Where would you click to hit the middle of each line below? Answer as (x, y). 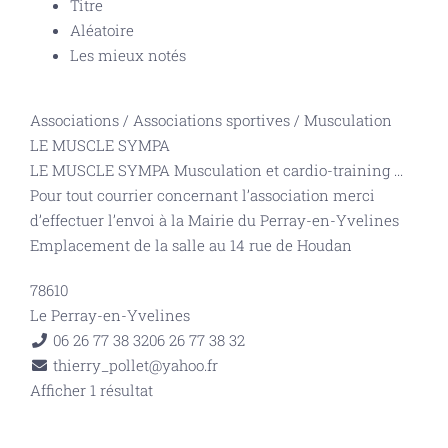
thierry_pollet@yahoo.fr (135, 365)
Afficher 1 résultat (91, 390)
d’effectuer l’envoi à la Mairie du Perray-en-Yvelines (214, 220)
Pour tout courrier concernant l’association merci (202, 195)
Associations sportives (211, 120)
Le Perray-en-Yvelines (110, 315)
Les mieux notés (128, 55)
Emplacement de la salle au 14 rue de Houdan (191, 245)
